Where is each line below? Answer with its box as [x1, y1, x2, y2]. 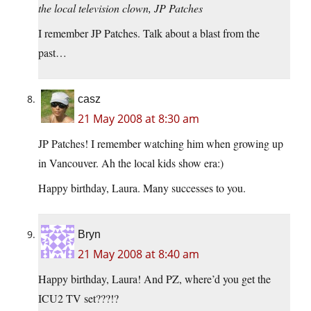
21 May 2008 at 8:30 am [78, 111, 199, 127]
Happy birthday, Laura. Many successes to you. [38, 180, 246, 196]
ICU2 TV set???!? [38, 291, 119, 306]
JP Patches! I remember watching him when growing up [38, 136, 283, 151]
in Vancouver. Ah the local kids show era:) [38, 155, 224, 171]
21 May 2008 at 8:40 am [78, 246, 199, 262]
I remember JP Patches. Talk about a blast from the [38, 26, 260, 41]
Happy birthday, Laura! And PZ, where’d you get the [38, 271, 271, 287]
